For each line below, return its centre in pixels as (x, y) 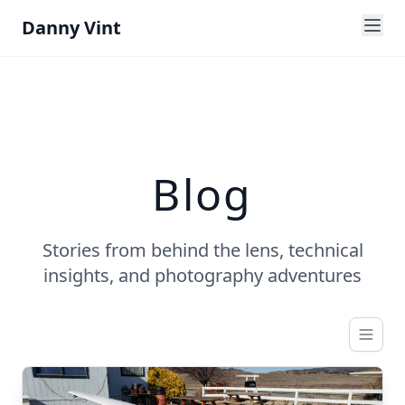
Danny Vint (71, 28)
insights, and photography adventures (202, 275)
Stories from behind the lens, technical (202, 250)
